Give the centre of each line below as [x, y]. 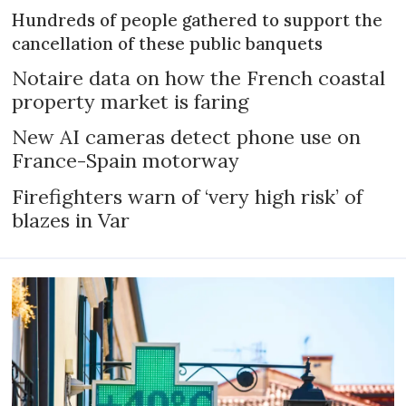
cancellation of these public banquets [168, 43]
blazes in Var [71, 221]
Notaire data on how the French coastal [199, 77]
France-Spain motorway [126, 161]
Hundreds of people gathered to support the [198, 19]
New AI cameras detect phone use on [187, 137]
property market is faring [130, 101]
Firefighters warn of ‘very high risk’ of [188, 197]
